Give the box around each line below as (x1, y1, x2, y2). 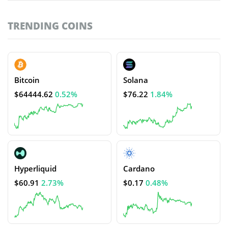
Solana (123, 75, 148, 85)
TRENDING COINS (8, 19, 93, 33)
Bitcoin (14, 75, 40, 85)
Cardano (123, 163, 155, 174)
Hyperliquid (14, 163, 56, 174)
